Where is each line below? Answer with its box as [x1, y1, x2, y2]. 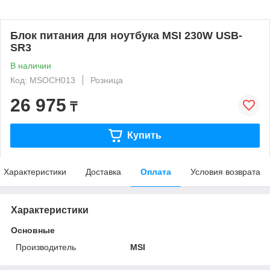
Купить [127, 130, 162, 140]
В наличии [10, 61, 51, 71]
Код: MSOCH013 [10, 75, 75, 85]
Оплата [140, 167, 171, 177]
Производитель [16, 242, 76, 252]
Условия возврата [190, 167, 260, 177]
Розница [90, 75, 123, 85]
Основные [11, 225, 55, 235]
